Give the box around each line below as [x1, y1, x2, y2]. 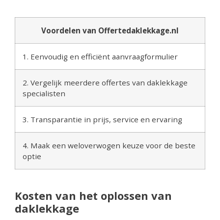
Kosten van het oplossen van [15, 188, 172, 203]
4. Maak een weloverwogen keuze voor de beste [23, 140, 195, 150]
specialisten [23, 88, 65, 98]
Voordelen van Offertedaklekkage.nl [41, 25, 179, 35]
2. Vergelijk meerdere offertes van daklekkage [23, 77, 188, 87]
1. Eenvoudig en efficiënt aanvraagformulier [23, 51, 178, 61]
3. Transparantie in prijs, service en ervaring [23, 114, 182, 124]
